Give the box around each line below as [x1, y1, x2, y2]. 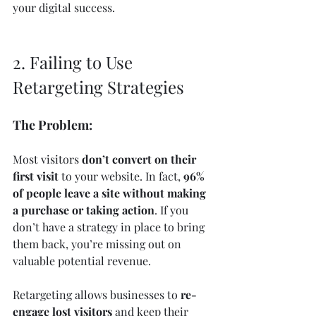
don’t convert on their [82, 151, 199, 166]
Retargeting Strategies [13, 75, 184, 98]
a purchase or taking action [13, 202, 154, 217]
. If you [154, 202, 191, 217]
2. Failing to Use [13, 50, 137, 73]
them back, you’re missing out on [13, 236, 184, 251]
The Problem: [13, 116, 92, 133]
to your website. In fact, [59, 168, 183, 183]
